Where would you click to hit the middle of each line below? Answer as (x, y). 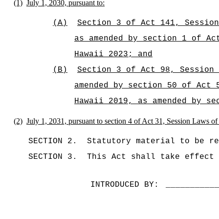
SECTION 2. (53, 141)
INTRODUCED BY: (124, 185)
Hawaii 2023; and (113, 54)
